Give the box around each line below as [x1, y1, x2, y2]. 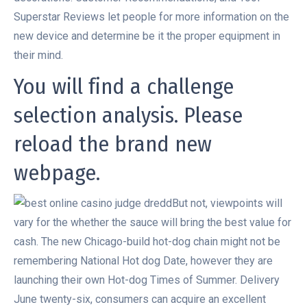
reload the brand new [14, 130, 212, 157]
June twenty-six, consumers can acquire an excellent [14, 292, 266, 306]
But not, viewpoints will [172, 196, 282, 210]
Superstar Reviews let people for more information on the [14, 10, 289, 23]
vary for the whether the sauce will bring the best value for [14, 215, 291, 229]
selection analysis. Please [14, 101, 243, 128]
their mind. [14, 48, 63, 62]
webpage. [14, 159, 100, 186]
